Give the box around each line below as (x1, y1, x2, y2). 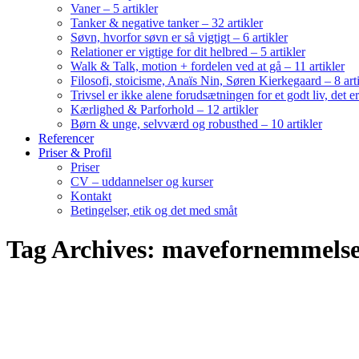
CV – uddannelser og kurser (71, 175, 213, 188)
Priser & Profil (38, 146, 111, 159)
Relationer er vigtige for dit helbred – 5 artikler (71, 45, 305, 58)
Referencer (38, 131, 94, 145)
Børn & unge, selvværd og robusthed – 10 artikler (71, 117, 322, 131)
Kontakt (71, 189, 111, 203)
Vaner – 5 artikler (71, 2, 158, 15)
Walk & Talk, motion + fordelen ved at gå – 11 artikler (71, 59, 345, 73)
